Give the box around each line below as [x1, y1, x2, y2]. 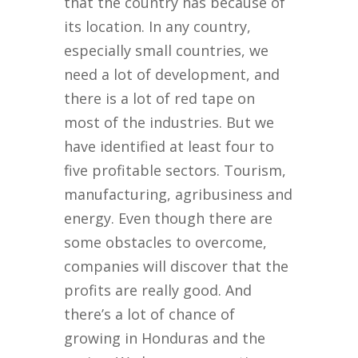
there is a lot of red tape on [64, 89, 256, 109]
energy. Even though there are [64, 209, 273, 229]
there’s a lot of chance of [64, 304, 236, 324]
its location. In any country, [64, 17, 252, 37]
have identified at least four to [64, 137, 275, 157]
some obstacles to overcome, [64, 233, 268, 253]
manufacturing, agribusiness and [64, 185, 293, 205]
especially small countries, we [64, 41, 269, 61]
